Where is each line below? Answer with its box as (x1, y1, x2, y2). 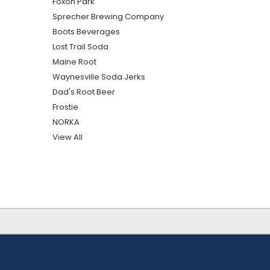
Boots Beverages (52, 25, 120, 37)
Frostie (52, 101, 78, 113)
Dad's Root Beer (52, 86, 115, 98)
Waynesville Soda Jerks (52, 71, 145, 83)
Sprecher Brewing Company (52, 10, 164, 22)
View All (52, 131, 83, 143)
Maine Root (52, 55, 96, 67)
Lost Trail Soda (52, 40, 108, 52)
